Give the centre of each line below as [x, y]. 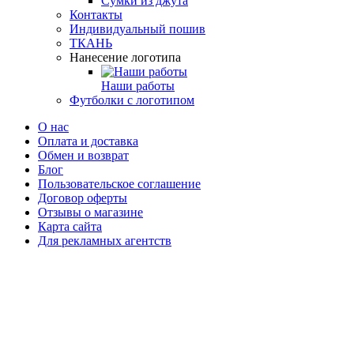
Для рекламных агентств [105, 240]
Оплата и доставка [88, 141]
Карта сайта [70, 226]
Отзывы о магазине [90, 212]
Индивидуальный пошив [137, 28]
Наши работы [138, 85]
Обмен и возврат [83, 155]
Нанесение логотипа [125, 57]
